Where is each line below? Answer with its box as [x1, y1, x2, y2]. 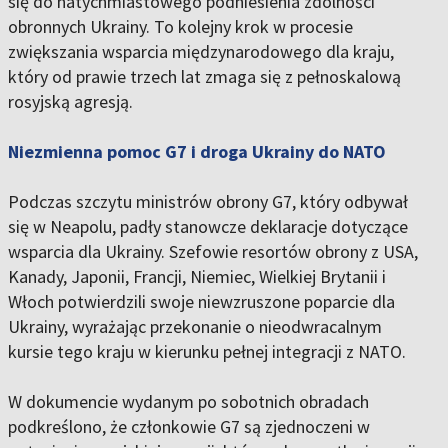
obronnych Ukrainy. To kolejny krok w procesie [8, 15, 353, 39]
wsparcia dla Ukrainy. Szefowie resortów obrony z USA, [8, 240, 418, 264]
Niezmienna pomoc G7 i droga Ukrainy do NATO [8, 140, 386, 164]
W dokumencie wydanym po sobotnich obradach [8, 390, 369, 414]
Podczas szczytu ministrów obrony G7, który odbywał [8, 190, 408, 214]
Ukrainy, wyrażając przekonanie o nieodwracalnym [8, 315, 382, 339]
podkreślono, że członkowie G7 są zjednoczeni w [8, 415, 370, 439]
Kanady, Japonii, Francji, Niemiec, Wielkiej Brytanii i [8, 265, 386, 289]
